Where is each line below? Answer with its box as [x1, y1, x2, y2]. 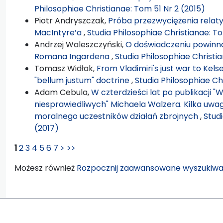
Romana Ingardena [34, 50, 111, 62]
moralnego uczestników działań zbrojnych [34, 110, 200, 122]
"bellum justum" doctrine [34, 74, 131, 86]
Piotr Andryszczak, [34, 14, 108, 26]
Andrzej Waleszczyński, [34, 38, 125, 50]
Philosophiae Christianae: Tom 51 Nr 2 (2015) [34, 2, 205, 14]
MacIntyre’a [34, 26, 84, 38]
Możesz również [14, 162, 77, 174]
